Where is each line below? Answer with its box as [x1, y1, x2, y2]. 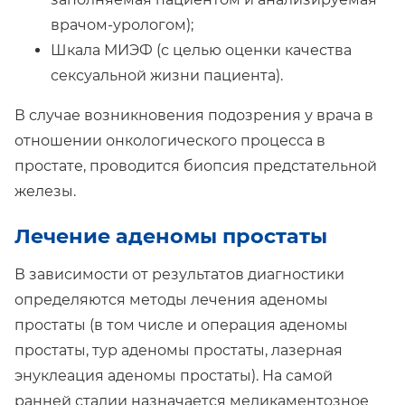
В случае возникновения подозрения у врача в [14, 106, 373, 124]
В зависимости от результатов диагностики [14, 266, 344, 284]
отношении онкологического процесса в [14, 131, 325, 149]
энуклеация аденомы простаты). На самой [14, 367, 333, 385]
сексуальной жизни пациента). [51, 66, 283, 84]
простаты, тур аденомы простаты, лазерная [14, 342, 343, 360]
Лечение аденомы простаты [14, 223, 327, 250]
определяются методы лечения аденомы [14, 291, 328, 309]
